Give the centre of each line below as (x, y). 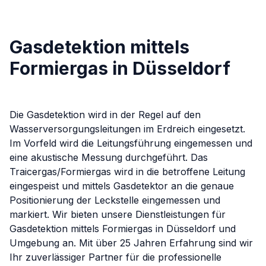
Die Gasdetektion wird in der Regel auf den (105, 115)
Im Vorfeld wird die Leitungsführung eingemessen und (131, 143)
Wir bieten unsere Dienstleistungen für (137, 214)
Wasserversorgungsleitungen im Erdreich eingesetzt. (127, 129)
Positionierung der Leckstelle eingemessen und (115, 200)
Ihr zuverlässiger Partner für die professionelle (115, 257)
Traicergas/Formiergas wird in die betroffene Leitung (127, 172)
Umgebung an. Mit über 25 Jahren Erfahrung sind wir (131, 243)
